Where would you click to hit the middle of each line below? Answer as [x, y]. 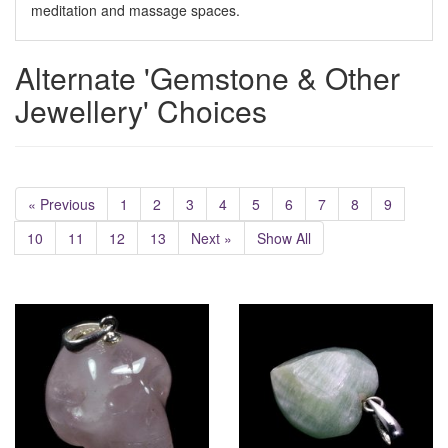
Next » [211, 238]
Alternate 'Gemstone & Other [207, 77]
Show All [284, 238]
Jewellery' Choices [141, 110]
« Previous [61, 204]
